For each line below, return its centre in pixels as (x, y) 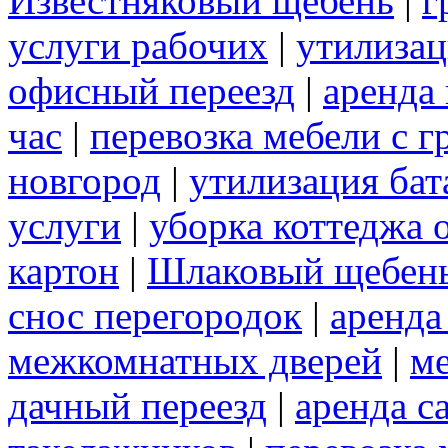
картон (63, 271)
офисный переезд (151, 91)
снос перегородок (155, 316)
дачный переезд (137, 406)
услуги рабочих (138, 46)
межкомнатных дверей (195, 361)
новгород (84, 181)
